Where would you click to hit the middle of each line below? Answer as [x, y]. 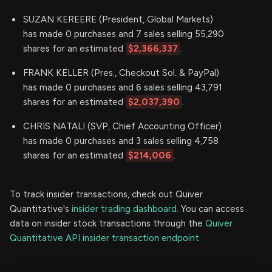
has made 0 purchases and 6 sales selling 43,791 [123, 87]
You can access [211, 209]
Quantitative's [41, 209]
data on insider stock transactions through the [107, 223]
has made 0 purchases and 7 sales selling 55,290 [124, 34]
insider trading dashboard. [125, 209]
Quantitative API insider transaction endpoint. [105, 238]
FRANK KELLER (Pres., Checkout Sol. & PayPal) [121, 73]
